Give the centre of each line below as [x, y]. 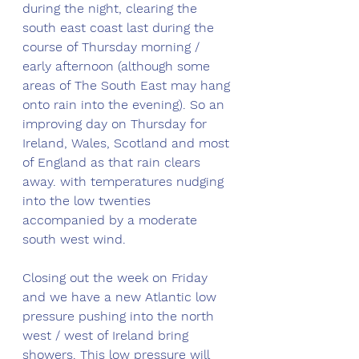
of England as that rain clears [113, 163]
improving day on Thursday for [117, 124]
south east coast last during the [120, 28]
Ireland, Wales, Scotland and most [128, 143]
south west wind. [74, 240]
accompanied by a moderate [112, 220]
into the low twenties [89, 201]
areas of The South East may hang [128, 86]
